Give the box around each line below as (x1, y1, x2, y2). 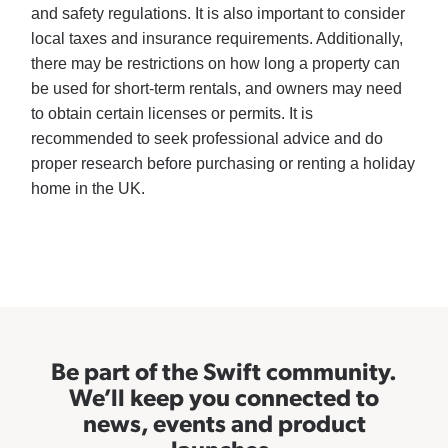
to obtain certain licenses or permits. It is (31, 105, 314, 123)
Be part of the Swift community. (51, 354, 397, 387)
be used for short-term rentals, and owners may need (31, 80, 403, 98)
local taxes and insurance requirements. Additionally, (31, 30, 404, 48)
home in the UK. (31, 180, 146, 198)
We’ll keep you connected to (69, 380, 379, 413)
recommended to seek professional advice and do (31, 130, 384, 148)
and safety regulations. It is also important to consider (31, 5, 406, 23)
